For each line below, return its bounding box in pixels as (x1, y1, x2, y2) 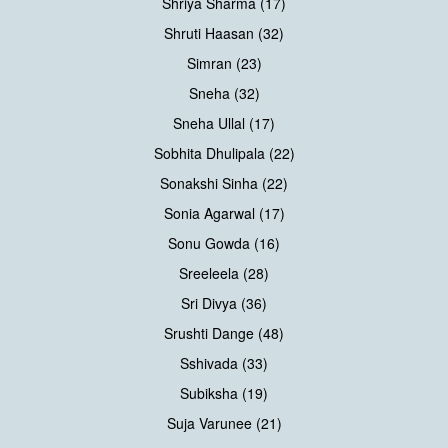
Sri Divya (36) (181, 292, 267, 313)
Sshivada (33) (180, 352, 268, 373)
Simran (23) (186, 52, 262, 73)
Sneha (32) (188, 82, 260, 103)
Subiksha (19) (180, 382, 268, 403)
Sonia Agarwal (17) (163, 202, 285, 223)
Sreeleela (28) (179, 262, 269, 283)
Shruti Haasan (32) (164, 22, 284, 43)
